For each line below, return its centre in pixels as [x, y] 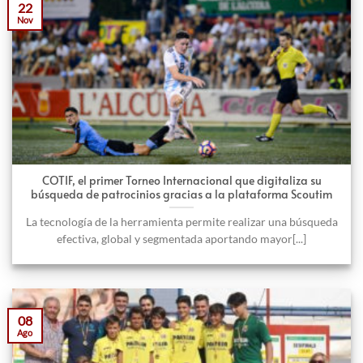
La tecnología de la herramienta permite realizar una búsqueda [181, 222]
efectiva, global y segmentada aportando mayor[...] [181, 239]
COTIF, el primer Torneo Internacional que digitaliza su [181, 180]
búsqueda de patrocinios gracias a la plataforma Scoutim [181, 194]
